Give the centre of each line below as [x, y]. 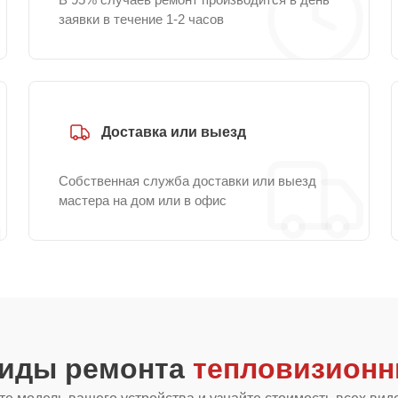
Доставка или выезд [174, 132]
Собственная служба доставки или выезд [187, 181]
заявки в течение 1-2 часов [141, 19]
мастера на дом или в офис [143, 200]
